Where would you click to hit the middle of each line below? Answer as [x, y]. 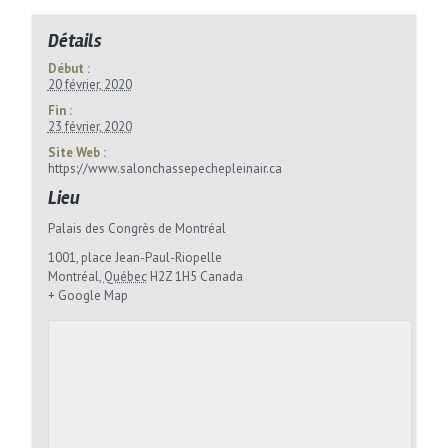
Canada [221, 276]
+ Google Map [87, 295]
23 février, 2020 [89, 126]
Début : [68, 68]
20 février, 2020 [89, 84]
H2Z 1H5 [173, 276]
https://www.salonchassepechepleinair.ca [164, 168]
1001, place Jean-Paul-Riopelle [134, 257]
